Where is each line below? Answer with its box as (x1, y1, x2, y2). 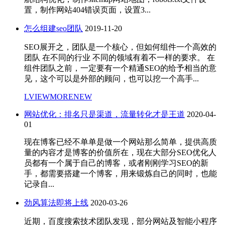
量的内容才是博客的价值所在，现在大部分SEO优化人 (24, 148, 216, 157)
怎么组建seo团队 (24, 24, 83, 33)
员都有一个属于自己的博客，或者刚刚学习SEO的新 (24, 159, 208, 168)
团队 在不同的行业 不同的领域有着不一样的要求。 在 (24, 53, 215, 62)
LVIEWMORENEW (24, 92, 92, 101)
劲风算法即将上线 (24, 198, 88, 207)
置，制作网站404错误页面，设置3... (24, 6, 151, 15)
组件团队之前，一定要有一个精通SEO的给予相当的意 (24, 64, 216, 73)
